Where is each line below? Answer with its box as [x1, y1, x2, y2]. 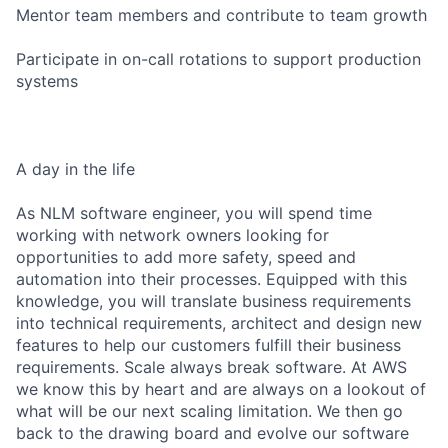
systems [16, 70, 78, 91]
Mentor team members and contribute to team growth [16, 4, 427, 25]
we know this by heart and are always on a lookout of [16, 378, 426, 399]
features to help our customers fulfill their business [16, 334, 401, 355]
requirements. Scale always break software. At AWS [16, 356, 407, 377]
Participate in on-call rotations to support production [16, 48, 421, 69]
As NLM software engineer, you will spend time [16, 202, 372, 223]
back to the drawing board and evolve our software [16, 422, 409, 443]
